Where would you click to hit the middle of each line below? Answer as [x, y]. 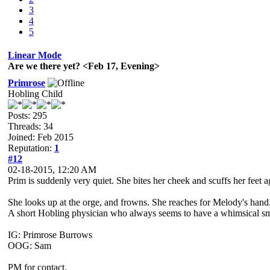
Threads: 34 [30, 126]
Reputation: [31, 148]
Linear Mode [35, 55]
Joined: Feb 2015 [41, 137]
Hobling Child [35, 94]
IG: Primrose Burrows [50, 235]
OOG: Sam [30, 246]
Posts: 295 [27, 115]
